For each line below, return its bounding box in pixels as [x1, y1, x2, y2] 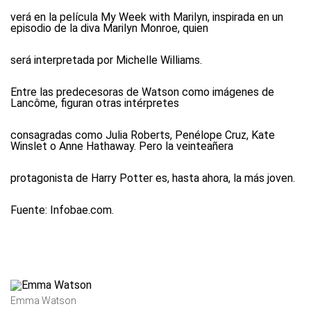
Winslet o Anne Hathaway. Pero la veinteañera [10, 140, 233, 153]
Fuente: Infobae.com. [10, 203, 114, 217]
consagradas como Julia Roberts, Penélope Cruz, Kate [10, 128, 275, 142]
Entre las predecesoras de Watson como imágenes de [10, 85, 274, 99]
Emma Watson [10, 295, 76, 306]
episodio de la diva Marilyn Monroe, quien [10, 22, 208, 35]
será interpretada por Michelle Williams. [10, 53, 202, 67]
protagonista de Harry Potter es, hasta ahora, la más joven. [10, 171, 295, 185]
